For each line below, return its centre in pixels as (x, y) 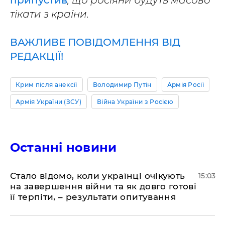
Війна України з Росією (135, 102)
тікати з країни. (49, 14)
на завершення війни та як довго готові (103, 186)
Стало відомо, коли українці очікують (98, 176)
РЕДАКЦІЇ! (37, 56)
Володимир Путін (122, 85)
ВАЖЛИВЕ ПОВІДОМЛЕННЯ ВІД (95, 42)
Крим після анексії (46, 85)
